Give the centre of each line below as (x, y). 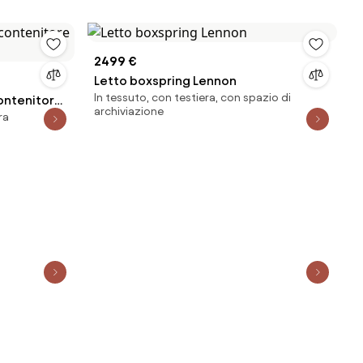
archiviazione (129, 111)
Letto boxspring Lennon (165, 81)
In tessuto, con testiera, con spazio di (192, 98)
